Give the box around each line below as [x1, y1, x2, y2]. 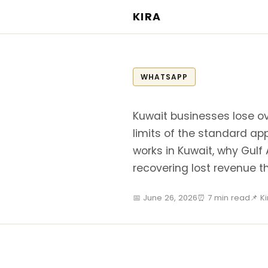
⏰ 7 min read [197, 192, 250, 203]
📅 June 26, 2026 [133, 192, 197, 203]
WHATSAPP [141, 72, 188, 82]
